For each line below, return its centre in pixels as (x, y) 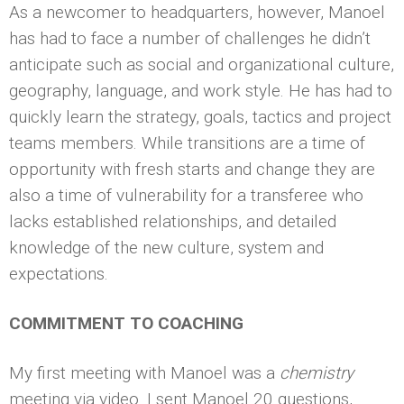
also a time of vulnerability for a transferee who (186, 195)
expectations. (59, 273)
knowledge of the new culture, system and (166, 247)
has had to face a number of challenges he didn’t (190, 38)
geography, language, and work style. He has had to (201, 90)
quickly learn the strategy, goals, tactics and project (200, 116)
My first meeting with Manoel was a (144, 372)
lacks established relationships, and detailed (173, 221)
